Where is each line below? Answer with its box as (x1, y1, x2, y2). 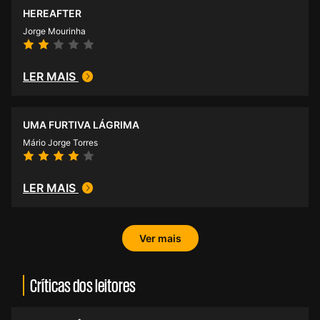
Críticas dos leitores (30, 276, 136, 295)
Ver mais (139, 232, 181, 245)
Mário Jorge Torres (23, 137, 98, 149)
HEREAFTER (23, 7, 81, 20)
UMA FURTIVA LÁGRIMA (23, 119, 139, 131)
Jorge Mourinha (23, 26, 86, 37)
